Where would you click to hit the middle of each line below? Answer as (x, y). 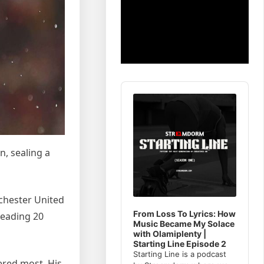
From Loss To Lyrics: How (185, 213)
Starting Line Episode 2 (180, 243)
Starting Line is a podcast (180, 254)
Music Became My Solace (184, 223)
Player (134, 98)
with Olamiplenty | (170, 233)
